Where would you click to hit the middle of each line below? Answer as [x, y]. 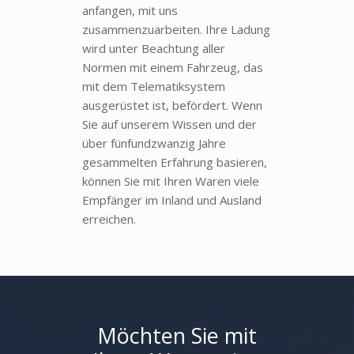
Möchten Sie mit [177, 335]
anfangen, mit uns [130, 10]
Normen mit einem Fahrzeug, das [173, 67]
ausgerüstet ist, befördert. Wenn [172, 105]
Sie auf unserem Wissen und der [169, 124]
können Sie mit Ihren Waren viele [171, 181]
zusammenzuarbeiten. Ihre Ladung [176, 29]
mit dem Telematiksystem [154, 86]
